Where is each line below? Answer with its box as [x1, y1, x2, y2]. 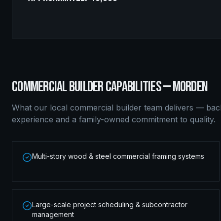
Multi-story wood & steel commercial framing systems [32, 152, 204, 160]
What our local [12, 103, 70, 112]
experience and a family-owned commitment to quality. [12, 114, 216, 124]
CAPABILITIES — [103, 78, 173, 96]
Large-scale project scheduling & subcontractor [32, 200, 187, 209]
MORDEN [172, 78, 208, 96]
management [32, 210, 74, 219]
